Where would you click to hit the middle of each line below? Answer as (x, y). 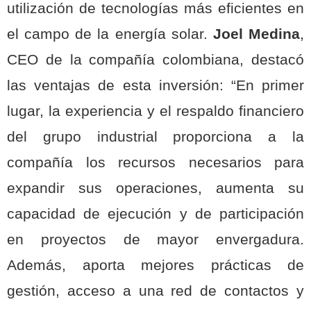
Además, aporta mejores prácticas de (155, 266)
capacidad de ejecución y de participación (155, 214)
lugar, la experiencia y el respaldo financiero (155, 111)
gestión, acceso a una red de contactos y (155, 291)
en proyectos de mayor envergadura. (155, 240)
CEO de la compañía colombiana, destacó (155, 60)
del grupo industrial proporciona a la (155, 137)
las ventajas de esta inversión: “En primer (155, 86)
